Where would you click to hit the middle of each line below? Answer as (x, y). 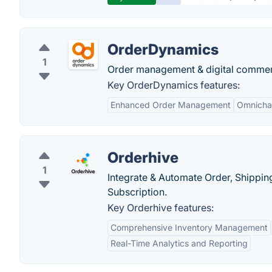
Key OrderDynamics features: (174, 85)
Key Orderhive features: (161, 208)
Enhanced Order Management (171, 105)
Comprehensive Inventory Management (189, 227)
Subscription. (137, 192)
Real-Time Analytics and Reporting (179, 243)
